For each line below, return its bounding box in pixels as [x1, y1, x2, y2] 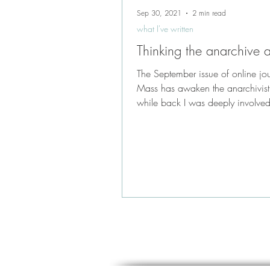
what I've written [137, 22, 193, 34]
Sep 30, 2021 [137, 8, 181, 18]
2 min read [192, 8, 226, 18]
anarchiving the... [137, 110, 207, 124]
